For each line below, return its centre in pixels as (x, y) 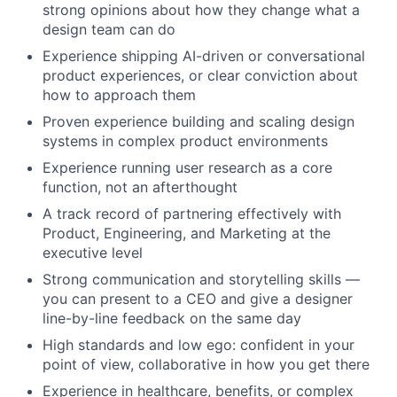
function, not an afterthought (140, 187)
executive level (93, 253)
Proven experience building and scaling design (198, 121)
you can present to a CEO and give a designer (198, 299)
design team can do (109, 29)
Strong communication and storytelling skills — (201, 279)
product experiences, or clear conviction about (200, 75)
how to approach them (119, 95)
